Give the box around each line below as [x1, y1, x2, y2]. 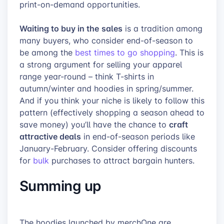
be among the [19, 46, 75, 58]
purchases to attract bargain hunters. [49, 154, 194, 166]
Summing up [19, 175, 104, 195]
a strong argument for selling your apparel [19, 58, 182, 70]
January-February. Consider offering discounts [19, 142, 197, 154]
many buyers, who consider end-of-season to [19, 34, 193, 46]
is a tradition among [122, 22, 202, 34]
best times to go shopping [75, 46, 175, 58]
